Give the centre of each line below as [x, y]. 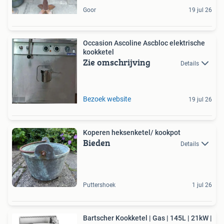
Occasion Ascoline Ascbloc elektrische [144, 43]
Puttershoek [99, 185]
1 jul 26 [202, 185]
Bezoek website [107, 99]
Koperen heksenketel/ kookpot [132, 132]
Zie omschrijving [117, 62]
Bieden [97, 142]
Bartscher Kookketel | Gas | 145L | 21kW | [147, 218]
